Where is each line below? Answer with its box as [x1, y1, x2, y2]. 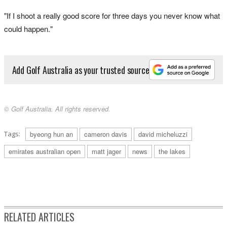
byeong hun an [30, 129, 73, 139]
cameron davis [84, 129, 127, 139]
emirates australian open [9, 146, 81, 156]
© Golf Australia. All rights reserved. [4, 103, 110, 113]
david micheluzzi [138, 129, 187, 139]
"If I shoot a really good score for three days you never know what [4, 10, 220, 21]
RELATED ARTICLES [4, 209, 74, 224]
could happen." [4, 23, 53, 34]
